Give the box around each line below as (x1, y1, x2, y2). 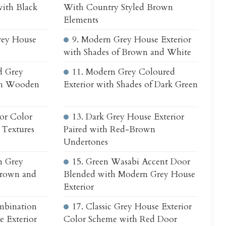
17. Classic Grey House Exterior (72, 200, 192, 212)
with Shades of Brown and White (63, 46, 191, 58)
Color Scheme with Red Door (63, 213, 177, 225)
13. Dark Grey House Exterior (72, 110, 184, 123)
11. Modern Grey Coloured (72, 66, 175, 78)
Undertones (63, 136, 108, 148)
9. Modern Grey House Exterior (72, 33, 191, 45)
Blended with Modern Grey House (63, 168, 195, 180)
